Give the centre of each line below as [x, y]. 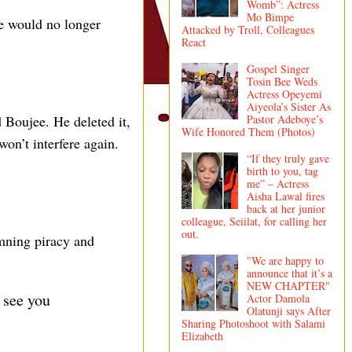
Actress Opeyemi [284, 93]
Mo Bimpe [270, 17]
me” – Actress [277, 183]
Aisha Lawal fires [285, 196]
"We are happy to [285, 260]
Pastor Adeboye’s [284, 119]
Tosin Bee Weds [282, 81]
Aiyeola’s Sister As [288, 106]
